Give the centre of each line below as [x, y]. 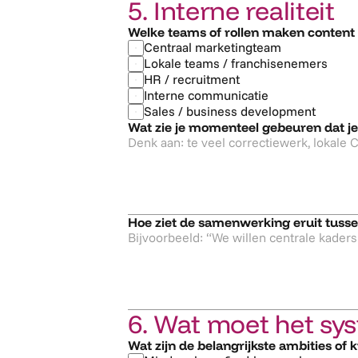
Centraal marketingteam [213, 47]
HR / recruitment [192, 79]
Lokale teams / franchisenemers [236, 63]
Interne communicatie [206, 95]
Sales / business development [230, 111]
